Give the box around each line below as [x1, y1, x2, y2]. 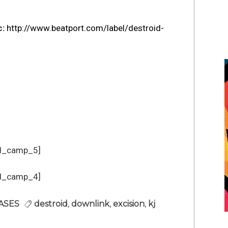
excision [112, 198, 145, 209]
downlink [71, 198, 109, 209]
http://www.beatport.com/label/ [6, 22, 128, 33]
